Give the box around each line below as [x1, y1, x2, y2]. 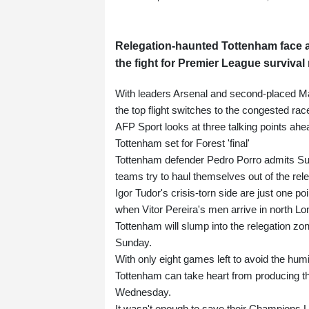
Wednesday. [115, 286, 171, 299]
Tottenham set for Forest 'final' [115, 137, 250, 150]
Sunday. [115, 237, 152, 249]
